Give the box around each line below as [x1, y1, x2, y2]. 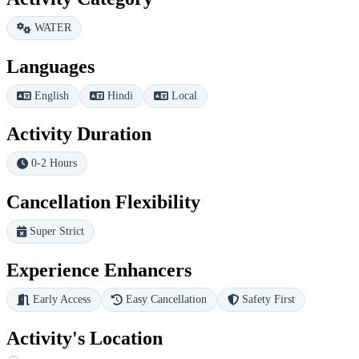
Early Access [33, 293, 91, 306]
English [34, 89, 69, 102]
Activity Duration [6, 123, 151, 145]
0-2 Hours [31, 157, 77, 170]
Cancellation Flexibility [6, 192, 200, 213]
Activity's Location [6, 328, 163, 349]
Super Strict [30, 225, 84, 238]
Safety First [242, 293, 295, 306]
